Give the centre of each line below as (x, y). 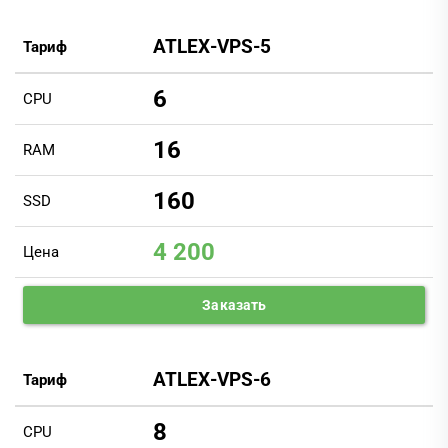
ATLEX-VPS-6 (212, 379)
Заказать (233, 305)
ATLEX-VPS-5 (212, 46)
